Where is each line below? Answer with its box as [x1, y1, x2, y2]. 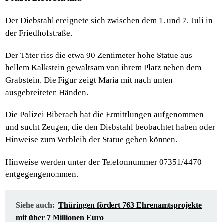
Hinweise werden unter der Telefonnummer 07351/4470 [5, 157, 202, 166]
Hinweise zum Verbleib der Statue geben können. [5, 134, 177, 144]
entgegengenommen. [5, 169, 78, 179]
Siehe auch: [16, 200, 55, 209]
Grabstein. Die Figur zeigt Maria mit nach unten [5, 75, 173, 85]
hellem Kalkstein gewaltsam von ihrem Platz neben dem [5, 62, 201, 72]
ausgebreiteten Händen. [5, 87, 88, 97]
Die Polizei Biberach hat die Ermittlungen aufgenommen [5, 110, 204, 119]
